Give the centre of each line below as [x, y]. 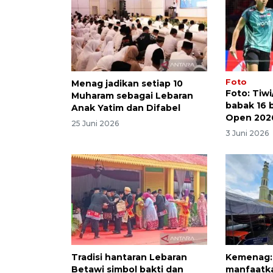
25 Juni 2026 [95, 124]
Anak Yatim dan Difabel [126, 108]
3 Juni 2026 [247, 133]
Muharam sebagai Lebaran [132, 95]
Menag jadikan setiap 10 [127, 83]
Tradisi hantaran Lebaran [129, 257]
